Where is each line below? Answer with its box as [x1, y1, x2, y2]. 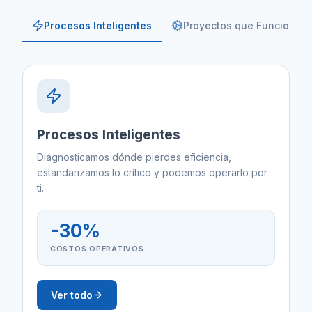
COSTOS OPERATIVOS [50, 244, 144, 254]
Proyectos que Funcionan [183, 19, 308, 32]
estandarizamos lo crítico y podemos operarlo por [37, 166, 267, 179]
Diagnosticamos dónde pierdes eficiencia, [37, 151, 231, 164]
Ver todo [51, 289, 93, 302]
